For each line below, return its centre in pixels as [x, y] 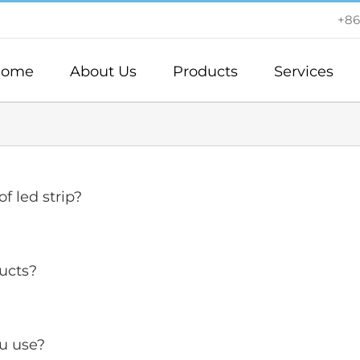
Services [304, 71]
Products [205, 71]
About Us [103, 71]
